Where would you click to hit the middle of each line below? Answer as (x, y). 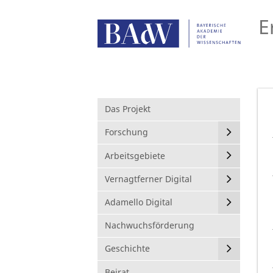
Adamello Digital (139, 202)
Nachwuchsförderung (150, 225)
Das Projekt (128, 109)
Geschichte (127, 249)
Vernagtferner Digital (148, 179)
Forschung (126, 132)
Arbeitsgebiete (135, 155)
